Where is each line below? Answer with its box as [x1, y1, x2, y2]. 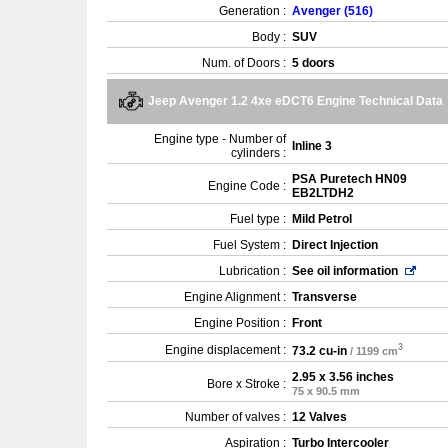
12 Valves [292, 410, 347, 424]
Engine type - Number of [154, 132, 286, 146]
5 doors [292, 56, 335, 70]
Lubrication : [219, 264, 286, 278]
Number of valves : [185, 410, 286, 424]
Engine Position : [194, 316, 286, 330]
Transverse [292, 290, 357, 304]
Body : [252, 30, 286, 44]
